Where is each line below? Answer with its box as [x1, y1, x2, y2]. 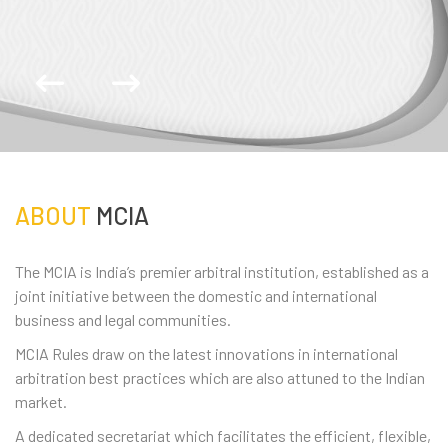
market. [15, 392, 67, 411]
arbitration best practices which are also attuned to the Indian [15, 368, 425, 387]
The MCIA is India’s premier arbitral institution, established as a [15, 262, 429, 281]
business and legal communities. [15, 310, 231, 329]
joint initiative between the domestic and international [15, 286, 377, 305]
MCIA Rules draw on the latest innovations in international [15, 344, 398, 363]
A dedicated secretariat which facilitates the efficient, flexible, [15, 426, 431, 445]
